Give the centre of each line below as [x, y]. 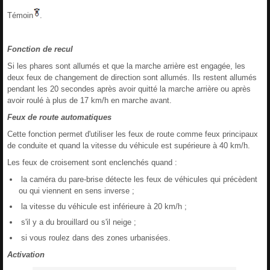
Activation [26, 254]
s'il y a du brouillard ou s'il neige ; [77, 222]
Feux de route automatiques [59, 117]
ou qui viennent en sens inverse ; [77, 190]
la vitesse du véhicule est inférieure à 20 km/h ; [103, 206]
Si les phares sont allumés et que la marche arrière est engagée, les [126, 66]
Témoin [20, 15]
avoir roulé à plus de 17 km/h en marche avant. [89, 100]
